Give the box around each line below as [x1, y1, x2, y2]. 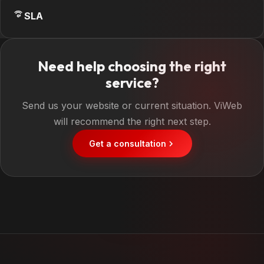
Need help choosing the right [38, 57, 226, 75]
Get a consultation [88, 138, 166, 148]
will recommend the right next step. [53, 115, 211, 127]
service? [105, 74, 159, 91]
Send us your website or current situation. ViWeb [22, 100, 242, 111]
